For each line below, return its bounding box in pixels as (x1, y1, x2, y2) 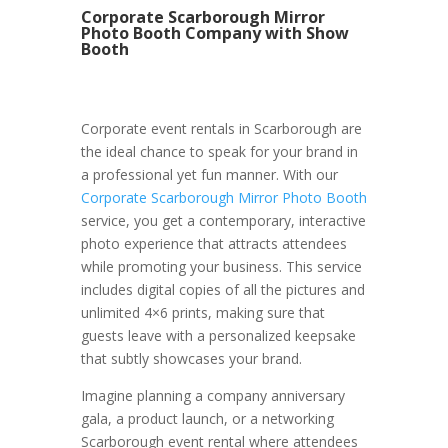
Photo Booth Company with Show (80, 22, 349, 45)
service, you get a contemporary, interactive (80, 211, 366, 231)
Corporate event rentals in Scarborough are (80, 119, 362, 139)
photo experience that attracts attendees (80, 234, 347, 254)
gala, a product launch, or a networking (80, 409, 334, 429)
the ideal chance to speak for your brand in (80, 142, 358, 162)
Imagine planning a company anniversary (80, 386, 345, 406)
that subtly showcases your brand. (80, 349, 302, 369)
